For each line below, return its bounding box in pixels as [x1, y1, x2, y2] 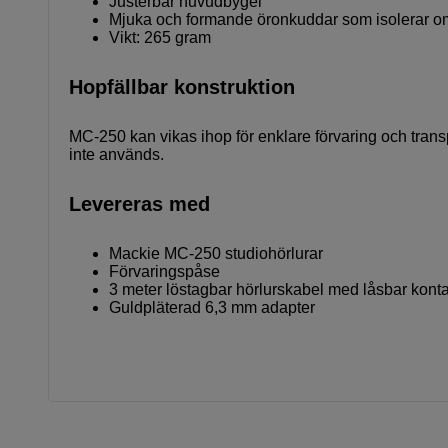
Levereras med [69, 192, 210, 215]
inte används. [69, 145, 164, 163]
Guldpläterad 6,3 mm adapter [109, 298, 315, 316]
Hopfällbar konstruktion [69, 75, 295, 98]
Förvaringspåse [109, 262, 220, 280]
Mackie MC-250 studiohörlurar [109, 244, 323, 262]
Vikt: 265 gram [109, 28, 211, 46]
